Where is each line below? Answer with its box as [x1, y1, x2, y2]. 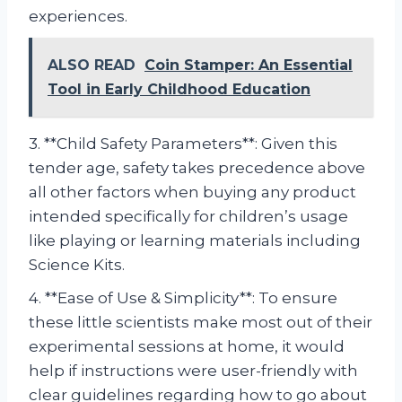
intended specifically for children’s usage [29, 207, 348, 226]
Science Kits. [29, 256, 125, 275]
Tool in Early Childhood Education [48, 81, 310, 99]
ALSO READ [48, 57, 135, 74]
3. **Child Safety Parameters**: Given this [29, 135, 337, 153]
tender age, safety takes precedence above [29, 159, 365, 178]
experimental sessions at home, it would [29, 337, 345, 356]
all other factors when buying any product [29, 183, 356, 202]
